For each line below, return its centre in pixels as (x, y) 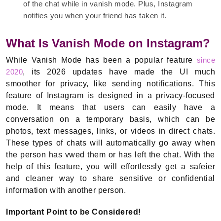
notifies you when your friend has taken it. (95, 16)
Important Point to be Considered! (74, 212)
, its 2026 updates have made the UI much (119, 72)
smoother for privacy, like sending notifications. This (110, 84)
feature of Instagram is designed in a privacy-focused (110, 96)
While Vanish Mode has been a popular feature (101, 60)
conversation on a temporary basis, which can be (110, 119)
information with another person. (67, 190)
